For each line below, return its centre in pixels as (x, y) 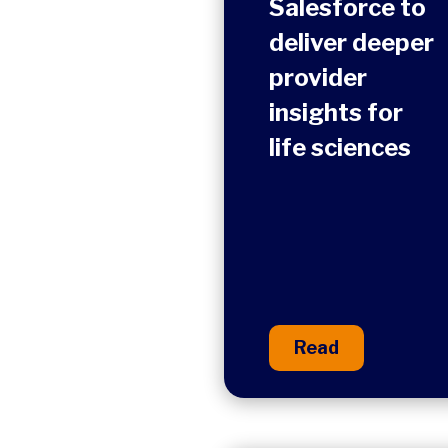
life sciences (340, 147)
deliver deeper (351, 42)
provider (318, 77)
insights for (336, 112)
